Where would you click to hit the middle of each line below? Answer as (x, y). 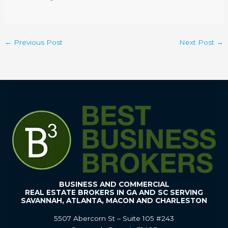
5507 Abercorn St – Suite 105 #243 (114, 218)
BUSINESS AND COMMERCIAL (114, 184)
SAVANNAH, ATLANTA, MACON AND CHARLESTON (114, 200)
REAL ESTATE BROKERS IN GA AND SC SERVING (114, 192)
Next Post (197, 42)
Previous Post (37, 42)
